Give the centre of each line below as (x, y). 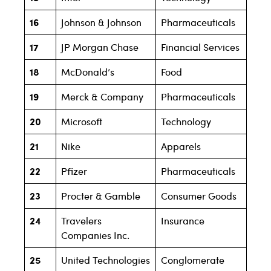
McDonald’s (88, 72)
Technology (186, 122)
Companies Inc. (95, 235)
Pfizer (74, 171)
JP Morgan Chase (100, 47)
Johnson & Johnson (101, 22)
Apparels (181, 146)
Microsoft (82, 122)
